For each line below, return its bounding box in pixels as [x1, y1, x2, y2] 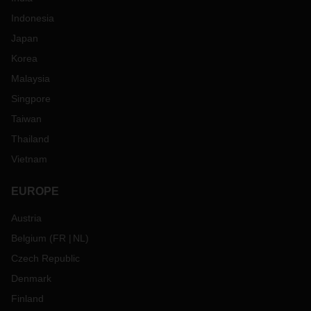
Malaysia [11, 73, 50, 84]
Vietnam [11, 153, 47, 165]
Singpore [11, 93, 51, 104]
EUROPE [11, 185, 59, 197]
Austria [11, 212, 42, 224]
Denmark [11, 273, 51, 284]
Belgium [11, 233, 47, 244]
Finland [11, 293, 44, 304]
